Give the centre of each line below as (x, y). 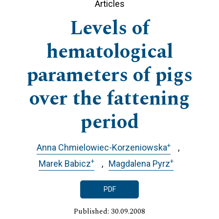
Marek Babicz (65, 163)
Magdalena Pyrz (139, 163)
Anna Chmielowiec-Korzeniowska (102, 148)
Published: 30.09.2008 (109, 212)
